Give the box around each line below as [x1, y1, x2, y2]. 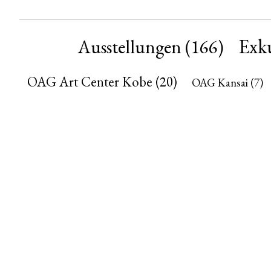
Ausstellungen [78, 34, 181, 59]
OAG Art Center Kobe [27, 73, 152, 91]
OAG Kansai [192, 75, 248, 90]
